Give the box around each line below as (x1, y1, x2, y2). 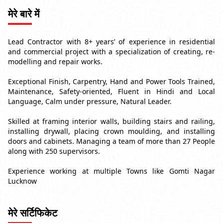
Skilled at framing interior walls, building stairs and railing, (8, 116, 215, 126)
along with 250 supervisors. (8, 146, 100, 156)
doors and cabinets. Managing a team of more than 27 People (8, 136, 215, 146)
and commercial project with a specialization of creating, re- (8, 47, 215, 57)
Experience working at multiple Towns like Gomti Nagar (8, 166, 215, 176)
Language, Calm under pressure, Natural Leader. (8, 97, 172, 107)
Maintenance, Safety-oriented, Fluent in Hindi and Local (8, 87, 215, 97)
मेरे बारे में (8, 7, 39, 21)
